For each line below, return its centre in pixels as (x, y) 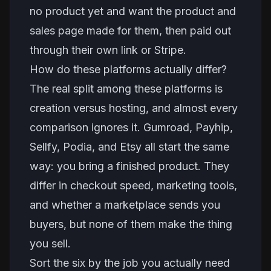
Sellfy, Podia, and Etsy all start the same (129, 147)
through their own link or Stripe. (108, 50)
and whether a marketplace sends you (125, 205)
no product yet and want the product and (133, 11)
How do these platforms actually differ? (128, 69)
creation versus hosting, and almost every (134, 108)
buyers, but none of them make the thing (131, 224)
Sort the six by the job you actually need (130, 263)
